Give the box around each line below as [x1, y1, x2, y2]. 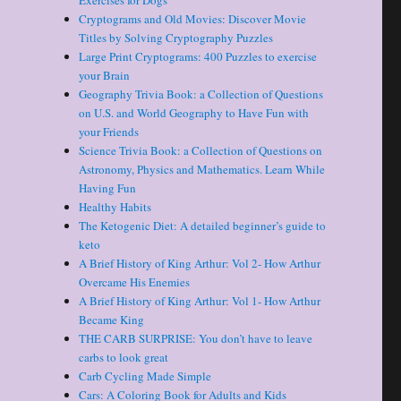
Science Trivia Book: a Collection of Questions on [79, 142, 323, 159]
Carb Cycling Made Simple [79, 368, 212, 385]
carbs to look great [79, 349, 169, 366]
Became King [79, 311, 145, 328]
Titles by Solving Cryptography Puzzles [79, 30, 274, 47]
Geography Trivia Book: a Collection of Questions [79, 86, 324, 103]
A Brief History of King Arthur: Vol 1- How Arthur [79, 293, 321, 310]
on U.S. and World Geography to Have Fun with [79, 105, 310, 122]
